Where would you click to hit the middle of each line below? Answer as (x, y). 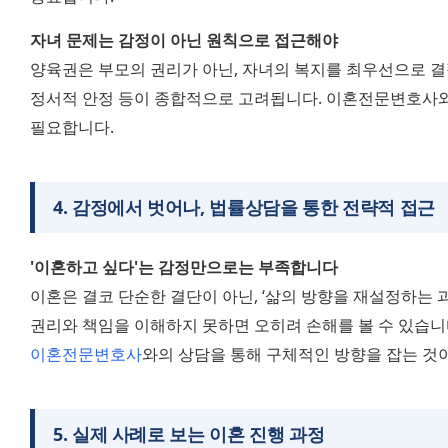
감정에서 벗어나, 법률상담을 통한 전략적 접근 (253, 206)
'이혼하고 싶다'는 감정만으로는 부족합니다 (184, 266)
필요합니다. (72, 126)
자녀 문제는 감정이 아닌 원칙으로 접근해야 (184, 39)
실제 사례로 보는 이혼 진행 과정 (198, 433)
